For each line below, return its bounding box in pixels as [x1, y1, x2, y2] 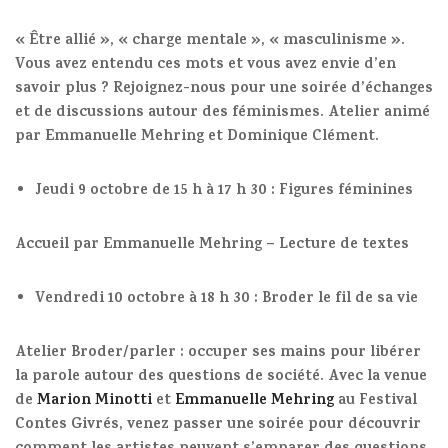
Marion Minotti [37, 389, 152, 415]
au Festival [334, 389, 417, 415]
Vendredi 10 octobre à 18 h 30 [35, 287, 250, 313]
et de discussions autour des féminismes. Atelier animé [15, 101, 430, 127]
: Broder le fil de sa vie [250, 287, 418, 313]
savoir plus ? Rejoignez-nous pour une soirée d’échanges [15, 77, 433, 103]
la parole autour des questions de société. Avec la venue [15, 365, 427, 391]
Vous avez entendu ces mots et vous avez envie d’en [15, 53, 396, 79]
